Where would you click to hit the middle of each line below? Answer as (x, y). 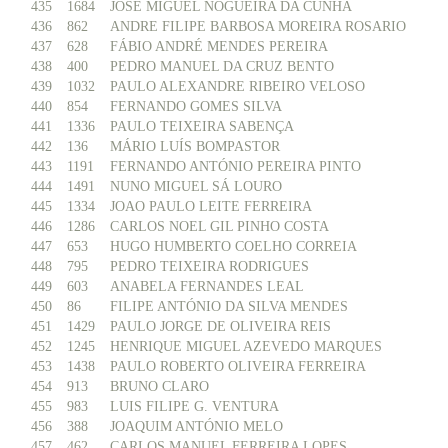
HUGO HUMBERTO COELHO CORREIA (233, 246)
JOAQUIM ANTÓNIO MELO (196, 426)
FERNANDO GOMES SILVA (196, 106)
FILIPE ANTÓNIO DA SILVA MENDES (229, 306)
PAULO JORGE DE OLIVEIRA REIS (220, 326)
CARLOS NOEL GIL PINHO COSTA (219, 226)
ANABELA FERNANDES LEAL (207, 286)
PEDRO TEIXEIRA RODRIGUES (209, 266)
